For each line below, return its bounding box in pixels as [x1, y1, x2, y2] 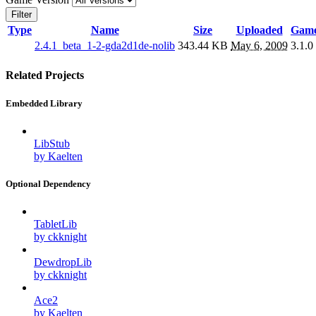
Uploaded [236, 24, 283, 37]
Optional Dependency [6, 178, 91, 189]
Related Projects [6, 69, 84, 82]
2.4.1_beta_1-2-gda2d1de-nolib [35, 39, 175, 52]
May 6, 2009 [231, 39, 288, 52]
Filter [11, 9, 32, 20]
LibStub [34, 137, 70, 150]
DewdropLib [34, 256, 92, 269]
